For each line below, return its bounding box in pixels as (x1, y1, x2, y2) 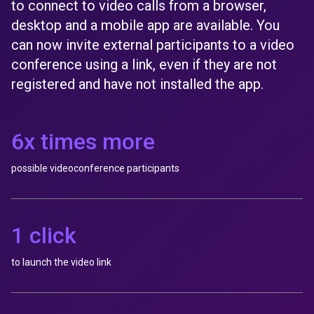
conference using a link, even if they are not (11, 56, 277, 73)
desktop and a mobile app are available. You (11, 17, 280, 34)
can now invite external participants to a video (11, 36, 294, 53)
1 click (11, 222, 76, 249)
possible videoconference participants (11, 163, 179, 174)
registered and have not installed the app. (11, 76, 264, 93)
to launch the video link (11, 257, 111, 268)
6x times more (11, 128, 155, 155)
